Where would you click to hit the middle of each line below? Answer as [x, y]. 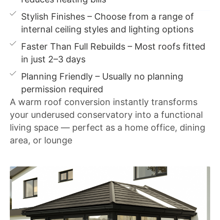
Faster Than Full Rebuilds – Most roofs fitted [113, 46]
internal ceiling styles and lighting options [108, 29]
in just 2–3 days [54, 59]
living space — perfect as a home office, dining [108, 127]
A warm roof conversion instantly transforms [104, 102]
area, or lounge [41, 140]
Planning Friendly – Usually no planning [102, 76]
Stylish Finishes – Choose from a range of [108, 16]
